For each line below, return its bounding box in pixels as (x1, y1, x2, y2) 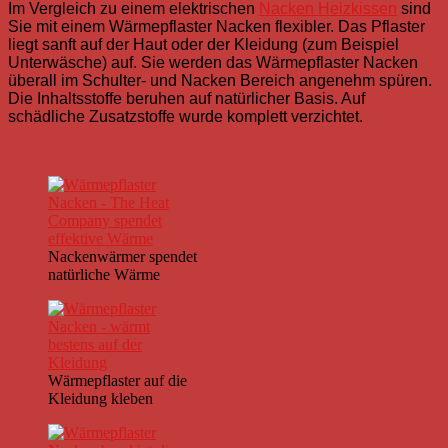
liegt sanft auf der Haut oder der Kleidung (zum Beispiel (8, 36, 399, 54)
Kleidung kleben (48, 390, 153, 408)
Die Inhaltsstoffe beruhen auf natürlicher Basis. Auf (8, 90, 365, 108)
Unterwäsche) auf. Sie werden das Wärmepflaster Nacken (8, 54, 418, 72)
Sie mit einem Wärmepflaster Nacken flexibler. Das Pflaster (8, 18, 425, 36)
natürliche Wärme (48, 266, 160, 284)
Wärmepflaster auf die (48, 372, 187, 390)
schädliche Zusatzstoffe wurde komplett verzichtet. (8, 108, 363, 126)
